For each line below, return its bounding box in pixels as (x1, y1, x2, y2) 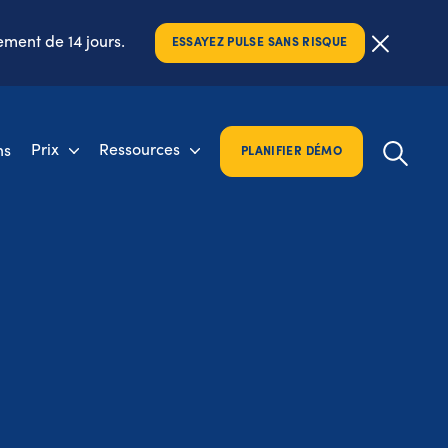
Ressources (98, 142, 180, 159)
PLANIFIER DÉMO (240, 145, 342, 158)
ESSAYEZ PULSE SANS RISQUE (171, 37, 348, 49)
